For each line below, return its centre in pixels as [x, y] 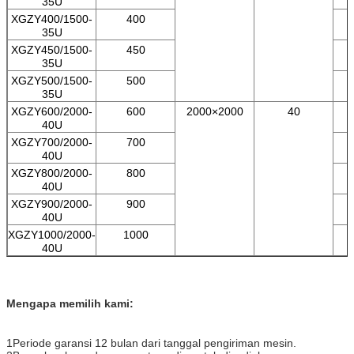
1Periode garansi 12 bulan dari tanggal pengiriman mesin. [151, 343]
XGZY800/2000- [52, 173]
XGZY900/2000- [52, 203]
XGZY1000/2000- [52, 234]
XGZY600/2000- [52, 111]
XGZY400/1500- [52, 19]
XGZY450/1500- [52, 49]
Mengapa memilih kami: [70, 303]
